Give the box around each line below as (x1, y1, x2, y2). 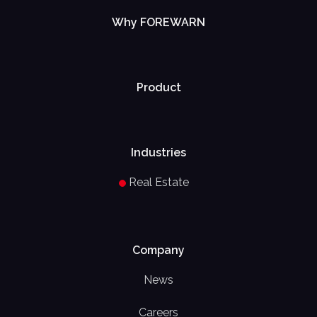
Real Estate (128, 175, 189, 190)
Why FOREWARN (112, 16, 205, 30)
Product (136, 81, 181, 95)
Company (132, 243, 185, 258)
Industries (131, 146, 186, 160)
